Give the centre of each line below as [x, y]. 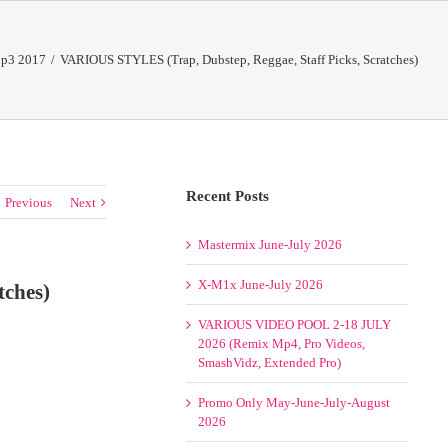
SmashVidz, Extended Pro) [270, 362]
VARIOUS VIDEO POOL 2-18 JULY [295, 324]
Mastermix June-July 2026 [270, 244]
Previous [29, 202]
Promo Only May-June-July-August [294, 402]
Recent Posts [228, 196]
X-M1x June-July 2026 [261, 284]
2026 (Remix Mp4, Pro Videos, [282, 343]
